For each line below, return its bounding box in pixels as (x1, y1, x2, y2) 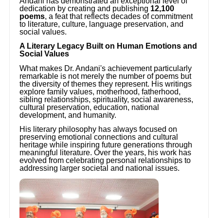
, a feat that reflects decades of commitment (45, 12, 193, 20)
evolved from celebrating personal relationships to (19, 156, 191, 164)
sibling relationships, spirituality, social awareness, (19, 95, 194, 104)
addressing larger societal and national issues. (19, 163, 180, 172)
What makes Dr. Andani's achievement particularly (19, 64, 192, 73)
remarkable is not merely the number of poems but (19, 72, 192, 80)
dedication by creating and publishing (19, 4, 151, 13)
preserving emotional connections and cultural (19, 132, 179, 141)
